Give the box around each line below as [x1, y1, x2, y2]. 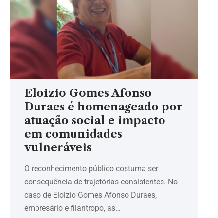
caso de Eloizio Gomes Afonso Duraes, [24, 190, 157, 200]
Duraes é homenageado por [24, 100, 182, 113]
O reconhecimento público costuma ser [24, 163, 158, 173]
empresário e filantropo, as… [24, 203, 121, 213]
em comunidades [24, 127, 122, 141]
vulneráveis [24, 141, 91, 154]
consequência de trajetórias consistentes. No [24, 177, 178, 186]
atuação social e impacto [24, 113, 165, 127]
